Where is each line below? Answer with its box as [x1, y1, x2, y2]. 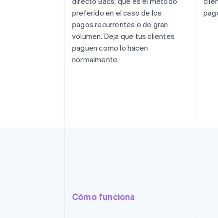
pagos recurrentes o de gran [72, 19, 168, 29]
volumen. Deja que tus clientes [72, 31, 175, 41]
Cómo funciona [72, 190, 135, 202]
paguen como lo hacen [72, 42, 148, 53]
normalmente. [72, 54, 119, 64]
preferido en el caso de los [72, 7, 162, 18]
